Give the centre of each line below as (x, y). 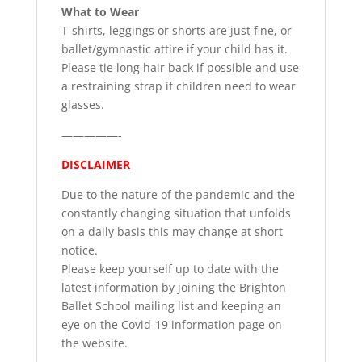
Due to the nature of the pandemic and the (178, 195)
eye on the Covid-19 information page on (171, 325)
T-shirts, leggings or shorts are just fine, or (176, 31)
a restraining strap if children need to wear (178, 86)
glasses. (82, 105)
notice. (79, 250)
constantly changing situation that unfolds (176, 213)
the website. (94, 343)
